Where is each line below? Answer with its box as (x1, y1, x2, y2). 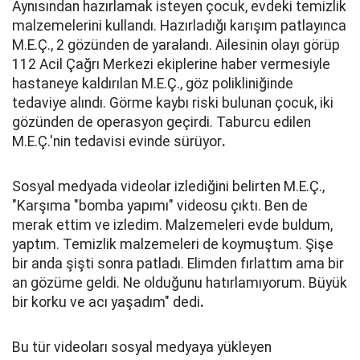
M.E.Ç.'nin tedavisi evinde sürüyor (12, 133, 222, 149)
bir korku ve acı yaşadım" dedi (12, 294, 200, 310)
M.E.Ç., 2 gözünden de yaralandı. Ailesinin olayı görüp (12, 37, 340, 53)
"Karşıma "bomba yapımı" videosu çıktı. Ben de (12, 198, 308, 214)
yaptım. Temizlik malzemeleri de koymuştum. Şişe (12, 236, 333, 252)
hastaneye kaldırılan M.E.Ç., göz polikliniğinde (12, 76, 293, 92)
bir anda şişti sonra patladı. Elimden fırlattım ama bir (12, 256, 344, 272)
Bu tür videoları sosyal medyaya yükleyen (12, 339, 272, 355)
